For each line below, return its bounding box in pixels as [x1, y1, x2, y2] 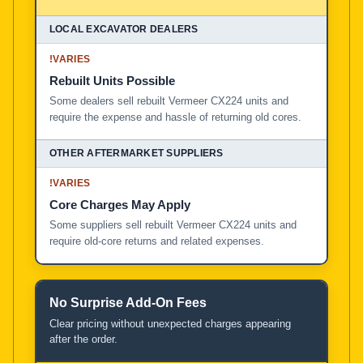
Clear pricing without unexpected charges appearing [49, 317, 291, 330]
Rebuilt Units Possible [49, 73, 175, 88]
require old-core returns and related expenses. [49, 234, 264, 247]
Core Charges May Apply [49, 197, 190, 211]
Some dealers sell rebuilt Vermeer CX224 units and [49, 94, 288, 107]
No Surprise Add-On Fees [49, 295, 207, 310]
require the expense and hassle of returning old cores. [49, 110, 301, 123]
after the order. [49, 332, 117, 345]
